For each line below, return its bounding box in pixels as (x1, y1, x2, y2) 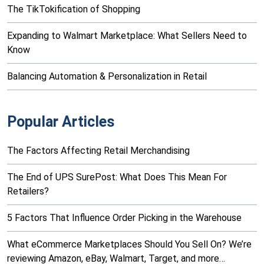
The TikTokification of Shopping (7, 4, 140, 15)
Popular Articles (7, 113, 114, 131)
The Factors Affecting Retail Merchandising (7, 145, 190, 157)
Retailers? (7, 186, 49, 197)
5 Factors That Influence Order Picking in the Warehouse (7, 212, 242, 224)
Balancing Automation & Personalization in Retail (7, 71, 207, 82)
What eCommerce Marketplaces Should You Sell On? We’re (7, 239, 252, 250)
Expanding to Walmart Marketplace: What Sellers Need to (7, 30, 247, 42)
